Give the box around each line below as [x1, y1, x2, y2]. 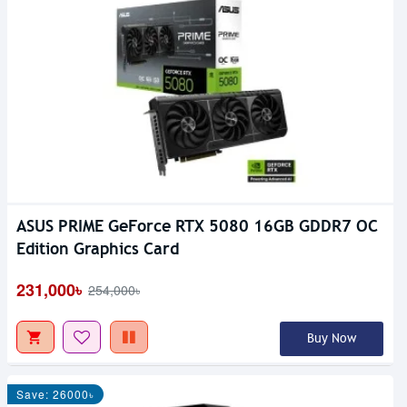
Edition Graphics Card [16, 238, 179, 260]
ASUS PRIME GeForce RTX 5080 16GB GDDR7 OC [16, 215, 378, 237]
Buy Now [306, 331, 356, 347]
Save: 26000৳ [16, 386, 94, 402]
